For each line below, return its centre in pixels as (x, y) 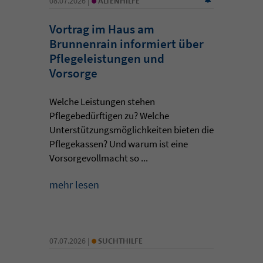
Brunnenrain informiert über (127, 43)
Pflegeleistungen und (107, 58)
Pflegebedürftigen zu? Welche (109, 115)
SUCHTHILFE (120, 240)
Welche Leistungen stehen (102, 101)
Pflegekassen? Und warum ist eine (119, 144)
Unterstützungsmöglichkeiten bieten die (131, 129)
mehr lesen (74, 184)
